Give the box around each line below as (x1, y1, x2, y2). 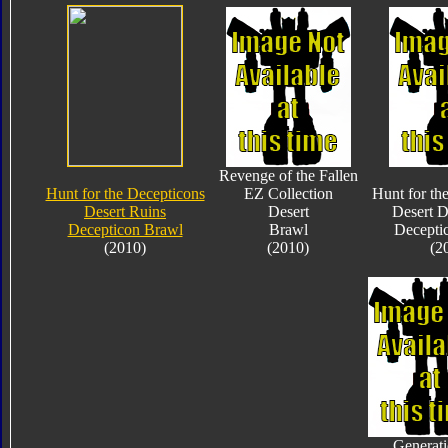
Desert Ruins (84, 202, 166, 220)
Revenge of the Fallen (218, 166, 358, 184)
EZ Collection (243, 184, 333, 202)
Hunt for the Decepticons (45, 184, 205, 202)
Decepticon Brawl (67, 220, 183, 238)
